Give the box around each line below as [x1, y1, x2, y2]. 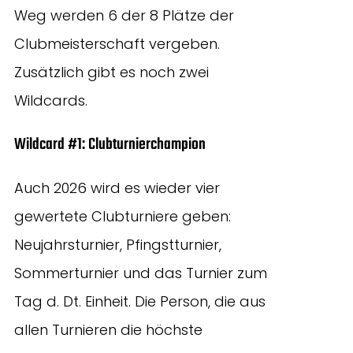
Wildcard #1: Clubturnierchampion [14, 132, 206, 157]
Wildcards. [14, 90, 87, 110]
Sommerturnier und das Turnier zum [14, 262, 267, 283]
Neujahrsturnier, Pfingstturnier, [14, 234, 221, 255]
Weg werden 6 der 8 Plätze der [14, 5, 234, 25]
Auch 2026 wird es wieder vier [14, 177, 220, 198]
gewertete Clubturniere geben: [14, 206, 231, 226]
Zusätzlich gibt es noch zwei [14, 61, 209, 82]
